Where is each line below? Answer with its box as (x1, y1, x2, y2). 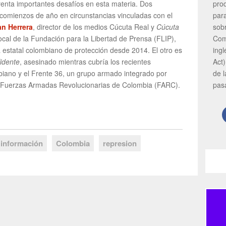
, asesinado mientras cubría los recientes (20, 56, 151, 67)
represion (103, 138, 137, 149)
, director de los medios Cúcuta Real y (33, 22, 156, 32)
